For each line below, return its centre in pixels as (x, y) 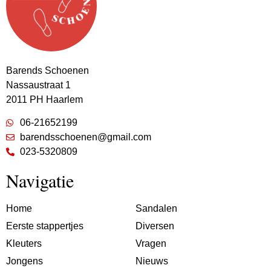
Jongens (24, 261)
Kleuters (24, 244)
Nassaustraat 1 (38, 85)
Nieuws (152, 261)
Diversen (155, 226)
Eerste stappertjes (45, 226)
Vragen (151, 244)
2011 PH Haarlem (44, 99)
